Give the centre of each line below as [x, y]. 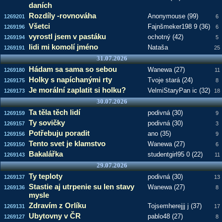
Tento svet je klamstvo [67, 143]
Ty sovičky [47, 123]
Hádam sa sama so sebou [73, 69]
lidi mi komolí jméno [63, 47]
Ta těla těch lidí [54, 112]
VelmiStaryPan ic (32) [179, 90]
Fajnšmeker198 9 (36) [179, 27]
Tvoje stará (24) [170, 80]
